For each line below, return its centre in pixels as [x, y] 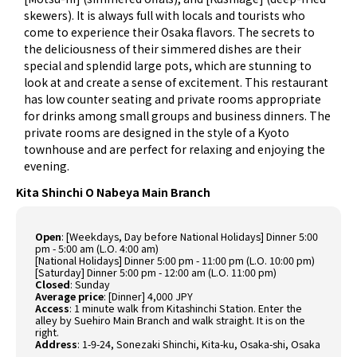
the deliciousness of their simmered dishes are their [163, 49]
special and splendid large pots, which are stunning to [168, 66]
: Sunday [90, 284]
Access [53, 308]
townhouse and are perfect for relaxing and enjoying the [175, 149]
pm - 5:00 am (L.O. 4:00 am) [97, 249]
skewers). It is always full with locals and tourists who [165, 16]
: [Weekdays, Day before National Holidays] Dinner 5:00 [190, 237]
